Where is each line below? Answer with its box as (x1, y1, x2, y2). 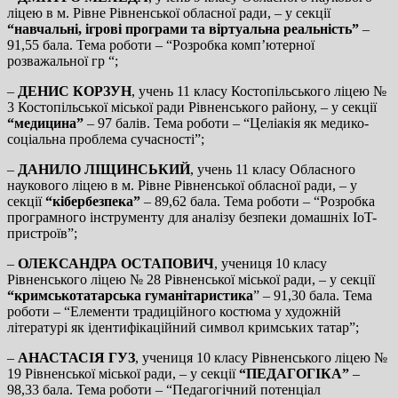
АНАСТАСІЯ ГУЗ (18, 349, 135, 365)
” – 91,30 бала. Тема (253, 287, 372, 303)
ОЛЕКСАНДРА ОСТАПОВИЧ (18, 255, 214, 271)
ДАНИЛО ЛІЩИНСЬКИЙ (18, 161, 190, 177)
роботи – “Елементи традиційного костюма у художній (7, 303, 341, 319)
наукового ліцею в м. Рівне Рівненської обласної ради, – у (7, 177, 357, 193)
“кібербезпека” (45, 193, 140, 209)
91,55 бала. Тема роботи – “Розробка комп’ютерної (7, 36, 314, 52)
